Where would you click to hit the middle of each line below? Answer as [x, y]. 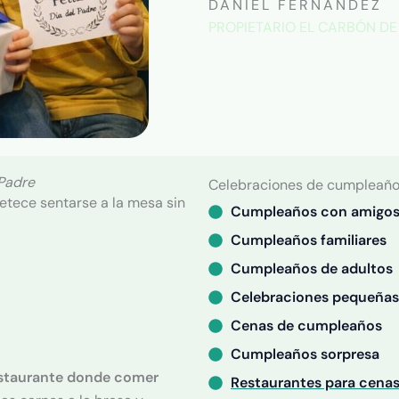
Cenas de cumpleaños [306, 326]
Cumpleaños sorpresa [305, 354]
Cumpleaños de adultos [312, 269]
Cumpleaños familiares [309, 240]
